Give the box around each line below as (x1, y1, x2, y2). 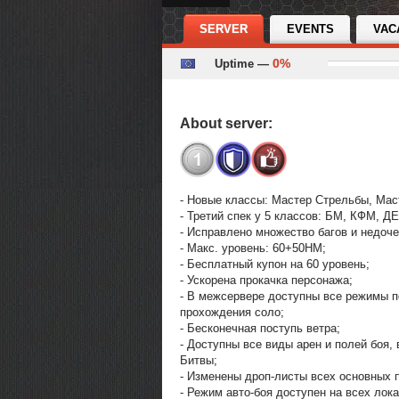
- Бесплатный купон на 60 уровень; (180, 256, 370, 271)
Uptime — (215, 57, 273, 70)
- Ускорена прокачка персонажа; (180, 273, 353, 287)
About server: (180, 116, 273, 131)
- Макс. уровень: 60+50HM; (180, 240, 326, 255)
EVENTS (287, 22, 334, 36)
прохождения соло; (180, 305, 284, 319)
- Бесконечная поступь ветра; (180, 321, 340, 335)
